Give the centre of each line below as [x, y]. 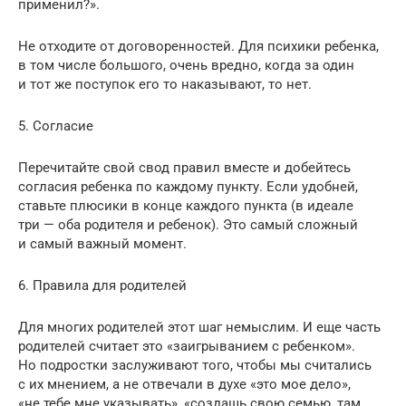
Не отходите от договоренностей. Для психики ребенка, [198, 46]
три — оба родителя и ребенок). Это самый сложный [188, 224]
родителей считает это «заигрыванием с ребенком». [187, 346]
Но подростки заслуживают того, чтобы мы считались [195, 365]
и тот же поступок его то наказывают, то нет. [165, 84]
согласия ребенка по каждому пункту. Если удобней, [188, 186]
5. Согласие [56, 126]
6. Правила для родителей [102, 285]
